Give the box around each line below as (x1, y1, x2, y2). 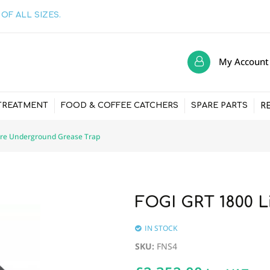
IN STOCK (145, 223, 178, 234)
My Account (219, 55, 269, 67)
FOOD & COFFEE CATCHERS (61, 101, 178, 110)
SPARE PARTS (191, 101, 248, 110)
